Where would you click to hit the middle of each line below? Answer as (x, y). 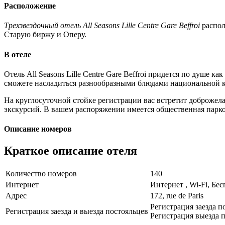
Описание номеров (38, 129)
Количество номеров (41, 174)
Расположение (30, 6)
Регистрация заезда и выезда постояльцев (77, 211)
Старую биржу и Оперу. (45, 35)
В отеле (18, 54)
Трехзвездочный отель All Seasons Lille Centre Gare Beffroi (102, 26)
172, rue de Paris (177, 196)
